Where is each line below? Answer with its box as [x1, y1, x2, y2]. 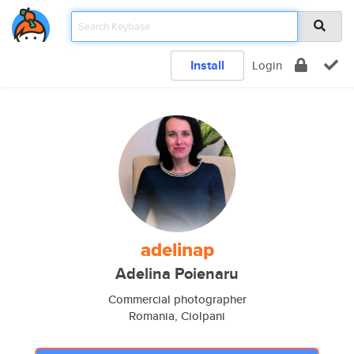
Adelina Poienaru [115, 262, 239, 285]
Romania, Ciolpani [129, 307, 225, 324]
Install [190, 56, 224, 74]
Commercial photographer [107, 291, 247, 307]
